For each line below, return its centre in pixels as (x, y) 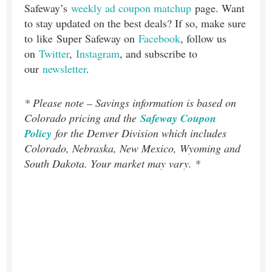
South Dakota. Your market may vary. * (112, 164)
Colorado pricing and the (82, 118)
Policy (38, 134)
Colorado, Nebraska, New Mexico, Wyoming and (132, 148)
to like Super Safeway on (81, 38)
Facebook (159, 38)
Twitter (54, 53)
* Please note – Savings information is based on (130, 103)
